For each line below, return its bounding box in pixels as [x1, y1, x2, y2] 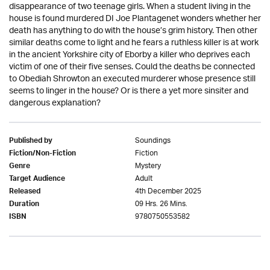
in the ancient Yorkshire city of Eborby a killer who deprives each [9, 46, 250, 64]
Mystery [135, 158, 161, 174]
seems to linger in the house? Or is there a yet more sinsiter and [9, 82, 248, 101]
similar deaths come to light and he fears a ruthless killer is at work [9, 34, 259, 52]
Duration [9, 198, 39, 212]
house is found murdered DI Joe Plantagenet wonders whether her [9, 10, 261, 28]
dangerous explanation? [9, 94, 101, 113]
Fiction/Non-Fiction [9, 147, 76, 162]
